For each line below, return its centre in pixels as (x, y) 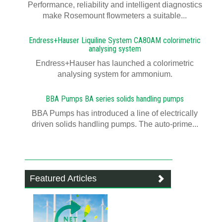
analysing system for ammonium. (115, 74)
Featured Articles (63, 178)
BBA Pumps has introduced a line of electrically (115, 113)
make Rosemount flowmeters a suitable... (115, 16)
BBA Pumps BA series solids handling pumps (115, 99)
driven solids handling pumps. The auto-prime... (115, 124)
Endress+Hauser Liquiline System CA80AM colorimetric (115, 40)
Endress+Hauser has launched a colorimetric (115, 63)
